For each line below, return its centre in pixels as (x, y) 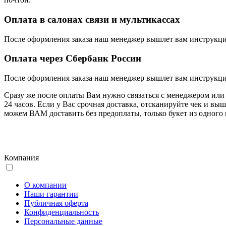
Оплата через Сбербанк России (73, 59)
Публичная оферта (56, 203)
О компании (45, 185)
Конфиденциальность (62, 212)
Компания (21, 158)
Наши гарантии (51, 194)
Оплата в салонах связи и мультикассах (92, 19)
